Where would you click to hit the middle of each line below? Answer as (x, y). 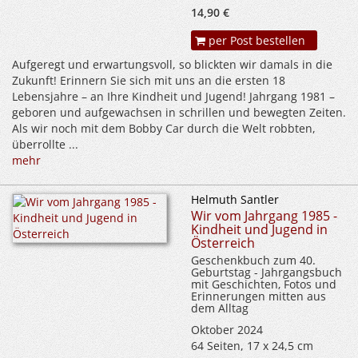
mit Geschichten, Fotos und (264, 284)
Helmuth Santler (235, 200)
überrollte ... (45, 145)
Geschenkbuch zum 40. (253, 261)
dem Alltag (220, 308)
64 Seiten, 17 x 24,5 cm (252, 346)
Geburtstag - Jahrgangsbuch (267, 272)
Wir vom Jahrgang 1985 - (264, 216)
